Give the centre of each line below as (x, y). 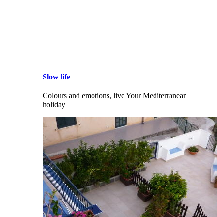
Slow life (56, 77)
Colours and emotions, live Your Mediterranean (115, 96)
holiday (54, 105)
